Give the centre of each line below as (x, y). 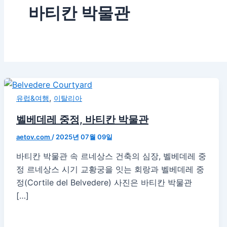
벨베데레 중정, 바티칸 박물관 (82, 119)
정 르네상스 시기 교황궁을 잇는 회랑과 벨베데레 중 (110, 169)
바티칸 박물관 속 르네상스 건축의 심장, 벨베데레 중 (111, 156)
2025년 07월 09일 (84, 137)
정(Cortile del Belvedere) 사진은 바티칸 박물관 (104, 182)
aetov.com (34, 137)
